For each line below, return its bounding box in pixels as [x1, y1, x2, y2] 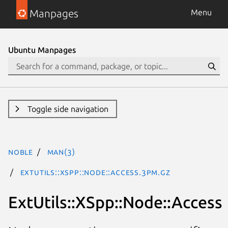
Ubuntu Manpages [8, 45, 76, 54]
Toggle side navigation [27, 104, 108, 113]
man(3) [47, 147, 75, 156]
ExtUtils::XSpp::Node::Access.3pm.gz [20, 167, 170, 177]
